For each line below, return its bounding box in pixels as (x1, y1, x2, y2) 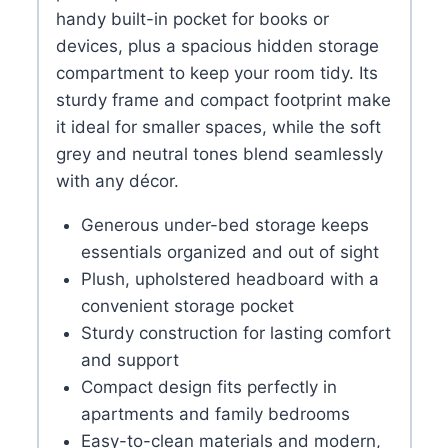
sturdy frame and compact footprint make (55, 90, 391, 111)
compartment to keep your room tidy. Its (55, 63, 378, 84)
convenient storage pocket (81, 296, 294, 317)
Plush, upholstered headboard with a (81, 269, 379, 290)
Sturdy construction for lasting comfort (81, 323, 391, 344)
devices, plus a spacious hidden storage (55, 36, 379, 57)
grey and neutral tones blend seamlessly (55, 144, 383, 165)
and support (81, 350, 179, 371)
